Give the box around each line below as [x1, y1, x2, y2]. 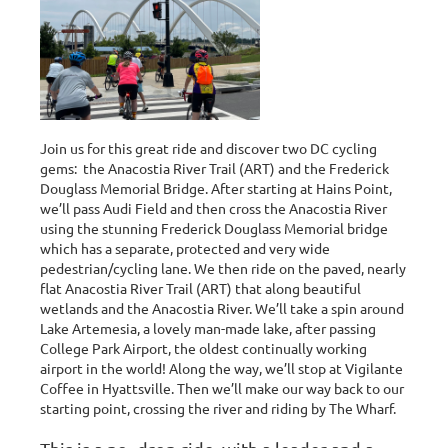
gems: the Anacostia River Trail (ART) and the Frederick [40, 158, 389, 177]
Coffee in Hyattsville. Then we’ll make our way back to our [40, 378, 404, 397]
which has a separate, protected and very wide [40, 238, 330, 257]
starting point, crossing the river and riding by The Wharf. [40, 398, 399, 417]
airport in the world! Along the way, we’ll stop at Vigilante [40, 358, 403, 377]
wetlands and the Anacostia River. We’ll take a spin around [40, 298, 404, 317]
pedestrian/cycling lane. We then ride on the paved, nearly [40, 258, 406, 277]
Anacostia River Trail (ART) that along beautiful [65, 278, 361, 297]
